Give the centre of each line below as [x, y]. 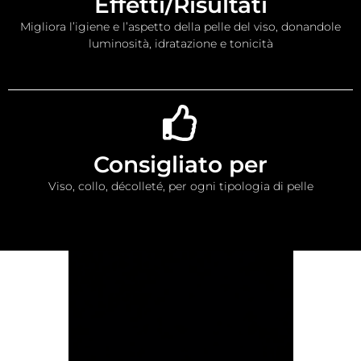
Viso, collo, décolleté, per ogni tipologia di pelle [180, 186]
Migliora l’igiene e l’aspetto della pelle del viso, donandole [180, 26]
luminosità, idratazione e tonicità [180, 43]
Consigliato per [180, 164]
